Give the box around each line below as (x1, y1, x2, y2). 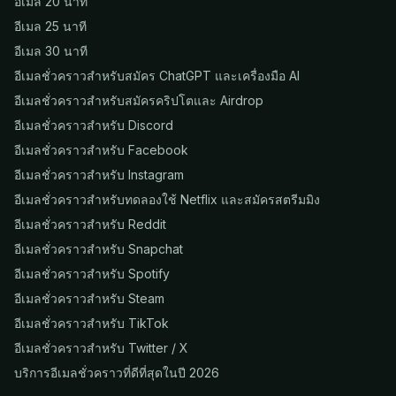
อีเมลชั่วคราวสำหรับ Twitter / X (14, 339, 188, 355)
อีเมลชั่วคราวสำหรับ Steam (14, 290, 164, 306)
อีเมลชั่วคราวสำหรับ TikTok (14, 315, 169, 331)
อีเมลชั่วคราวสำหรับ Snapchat (14, 240, 183, 256)
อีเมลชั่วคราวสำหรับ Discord (14, 117, 173, 133)
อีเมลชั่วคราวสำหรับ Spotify (14, 265, 170, 281)
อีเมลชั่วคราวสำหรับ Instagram (14, 166, 184, 182)
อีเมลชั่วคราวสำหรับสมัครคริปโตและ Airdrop (14, 92, 263, 108)
